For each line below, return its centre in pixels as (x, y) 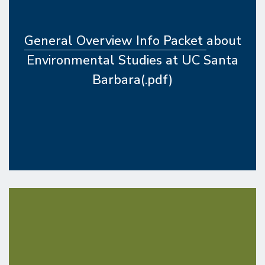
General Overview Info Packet (115, 41)
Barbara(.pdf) (132, 80)
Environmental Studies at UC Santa (132, 60)
